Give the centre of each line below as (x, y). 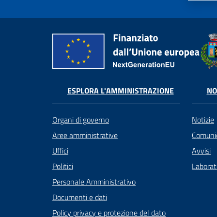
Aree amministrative (85, 135)
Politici (63, 166)
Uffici (60, 151)
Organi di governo (81, 120)
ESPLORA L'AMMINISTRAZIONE (120, 91)
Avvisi (201, 151)
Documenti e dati (80, 197)
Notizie (203, 120)
